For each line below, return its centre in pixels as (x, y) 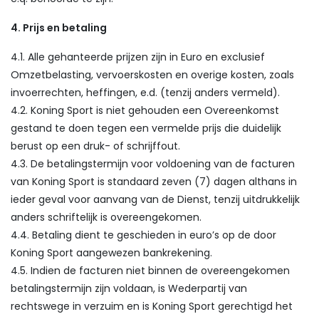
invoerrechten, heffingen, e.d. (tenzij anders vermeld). (145, 93)
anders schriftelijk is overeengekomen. (106, 217)
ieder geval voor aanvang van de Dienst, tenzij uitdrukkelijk (155, 199)
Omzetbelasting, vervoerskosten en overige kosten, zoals (152, 75)
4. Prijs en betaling (59, 28)
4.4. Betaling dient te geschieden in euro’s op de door (143, 235)
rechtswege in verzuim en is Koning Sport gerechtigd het (152, 306)
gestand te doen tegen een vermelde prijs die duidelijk (146, 128)
